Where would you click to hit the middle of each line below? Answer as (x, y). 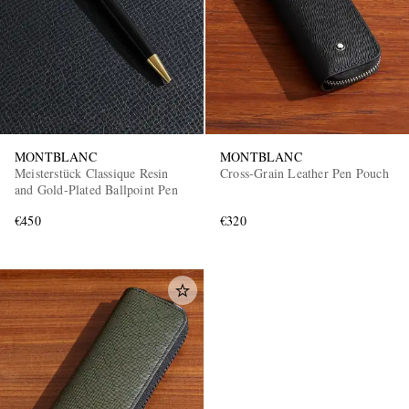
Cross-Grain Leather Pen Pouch (304, 173)
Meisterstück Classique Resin (92, 173)
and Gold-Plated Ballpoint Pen (96, 189)
